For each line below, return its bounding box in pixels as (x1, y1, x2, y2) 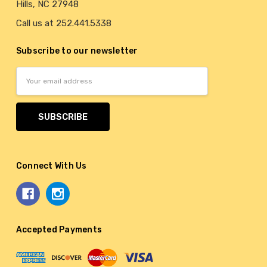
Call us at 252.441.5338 (15, 18, 111, 29)
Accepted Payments (15, 225, 103, 235)
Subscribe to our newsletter (15, 46, 138, 57)
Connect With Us (15, 161, 87, 172)
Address (15, 83, 50, 94)
